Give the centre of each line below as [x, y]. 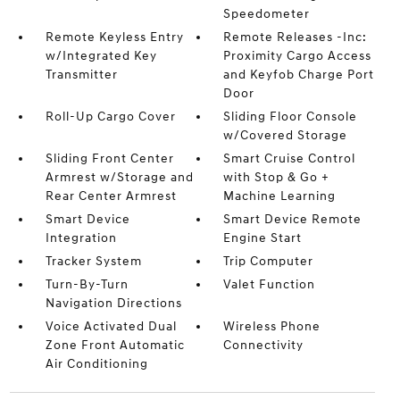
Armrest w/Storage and [119, 177]
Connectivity [264, 345]
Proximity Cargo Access [298, 56]
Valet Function [270, 284]
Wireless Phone [272, 326]
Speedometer [267, 14]
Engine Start [263, 238]
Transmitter [81, 75]
